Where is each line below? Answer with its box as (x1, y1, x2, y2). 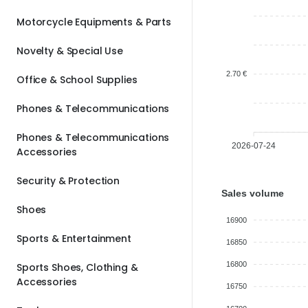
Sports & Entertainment (16, 231, 131, 245)
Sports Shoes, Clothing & (16, 260, 138, 274)
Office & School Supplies (16, 72, 137, 87)
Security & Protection (16, 173, 120, 188)
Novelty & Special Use (16, 43, 124, 58)
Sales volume (221, 187, 284, 199)
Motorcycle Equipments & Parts (16, 14, 171, 29)
